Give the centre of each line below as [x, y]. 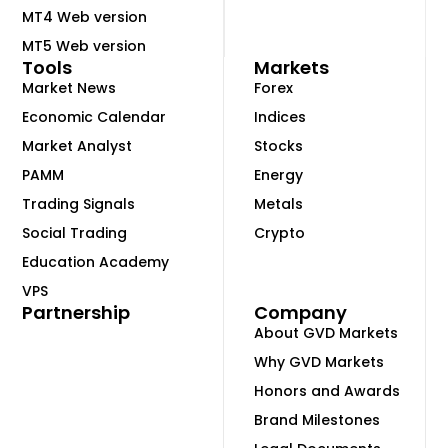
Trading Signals [79, 203]
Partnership [76, 312]
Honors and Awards [327, 390]
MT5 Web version [84, 45]
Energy [278, 174]
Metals [278, 203]
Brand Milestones [317, 419]
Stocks [278, 145]
